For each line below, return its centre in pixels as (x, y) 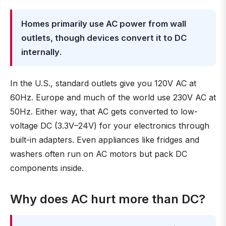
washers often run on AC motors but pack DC (99, 154)
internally (40, 52)
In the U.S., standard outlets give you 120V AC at (103, 83)
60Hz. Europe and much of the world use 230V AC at (113, 97)
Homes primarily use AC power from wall (104, 24)
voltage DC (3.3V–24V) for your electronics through (110, 126)
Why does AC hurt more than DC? (108, 199)
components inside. (47, 168)
